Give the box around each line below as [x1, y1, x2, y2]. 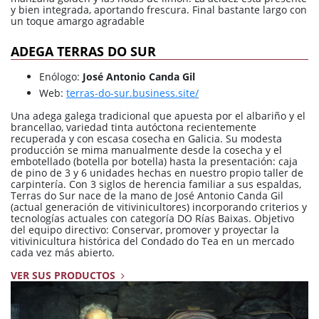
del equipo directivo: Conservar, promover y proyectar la [11, 222, 279, 236]
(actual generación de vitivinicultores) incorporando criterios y [11, 199, 307, 214]
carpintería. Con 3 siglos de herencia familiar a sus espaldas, [11, 177, 301, 191]
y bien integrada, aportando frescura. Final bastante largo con [11, 3, 307, 16]
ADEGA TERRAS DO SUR [11, 43, 156, 60]
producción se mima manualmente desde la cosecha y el [11, 142, 282, 157]
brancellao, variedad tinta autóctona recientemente [11, 120, 256, 134]
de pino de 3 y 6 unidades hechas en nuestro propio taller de [11, 165, 303, 179]
